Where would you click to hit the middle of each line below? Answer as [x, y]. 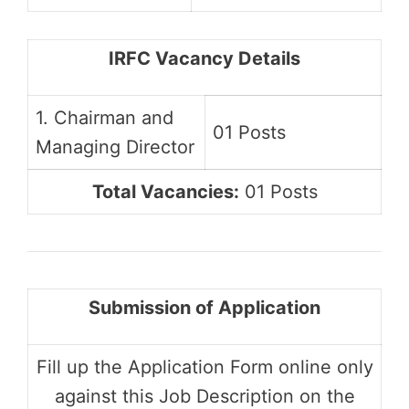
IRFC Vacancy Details [204, 58]
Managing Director [115, 147]
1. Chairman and [105, 117]
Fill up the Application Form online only [204, 367]
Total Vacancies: [165, 191]
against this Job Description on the [204, 396]
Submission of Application [204, 307]
